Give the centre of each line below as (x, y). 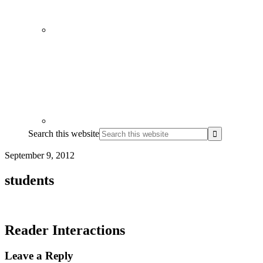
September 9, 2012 (40, 155)
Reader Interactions (65, 230)
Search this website (64, 133)
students (29, 180)
